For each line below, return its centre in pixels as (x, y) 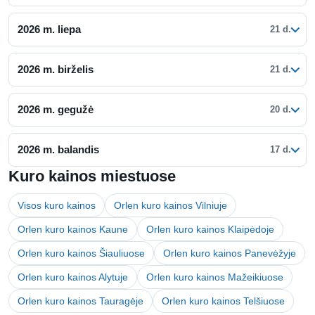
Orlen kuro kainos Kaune (73, 229)
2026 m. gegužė (56, 109)
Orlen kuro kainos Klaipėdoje (210, 229)
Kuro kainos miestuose (92, 176)
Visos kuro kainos (57, 205)
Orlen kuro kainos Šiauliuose (81, 253)
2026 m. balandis (58, 149)
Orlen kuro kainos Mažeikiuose (215, 277)
